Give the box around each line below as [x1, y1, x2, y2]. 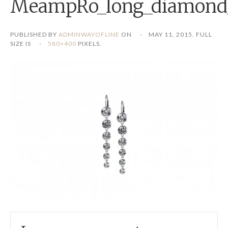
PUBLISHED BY [10, 31, 59, 39]
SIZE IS [10, 40, 33, 48]
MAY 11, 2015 [149, 31, 192, 39]
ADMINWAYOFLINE [59, 31, 120, 39]
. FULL [192, 31, 212, 39]
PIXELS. [76, 40, 102, 48]
